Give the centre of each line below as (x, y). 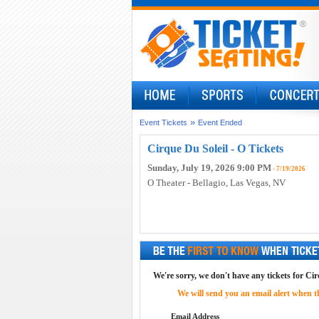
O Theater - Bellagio (186, 183)
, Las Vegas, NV (255, 183)
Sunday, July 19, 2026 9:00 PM (209, 168)
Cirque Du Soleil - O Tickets (215, 148)
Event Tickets (163, 122)
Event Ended (220, 122)
